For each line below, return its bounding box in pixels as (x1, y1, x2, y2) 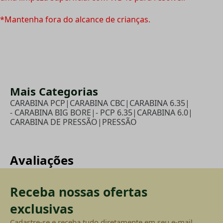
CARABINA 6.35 (129, 97, 185, 109)
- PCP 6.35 (96, 107, 132, 118)
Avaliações (10, 151, 74, 168)
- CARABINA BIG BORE (10, 107, 91, 118)
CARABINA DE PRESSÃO (10, 116, 98, 127)
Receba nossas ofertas (10, 183, 147, 200)
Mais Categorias (10, 83, 98, 99)
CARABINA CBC (70, 97, 125, 109)
